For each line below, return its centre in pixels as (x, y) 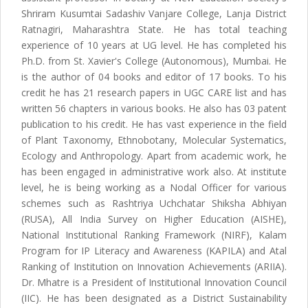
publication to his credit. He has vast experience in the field (154, 124)
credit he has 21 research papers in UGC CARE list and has (154, 93)
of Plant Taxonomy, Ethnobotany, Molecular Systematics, (154, 140)
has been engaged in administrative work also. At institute (154, 172)
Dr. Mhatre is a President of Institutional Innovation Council (154, 283)
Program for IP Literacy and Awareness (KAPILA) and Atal (154, 251)
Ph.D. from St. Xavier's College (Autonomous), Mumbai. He (154, 61)
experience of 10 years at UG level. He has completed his (154, 45)
